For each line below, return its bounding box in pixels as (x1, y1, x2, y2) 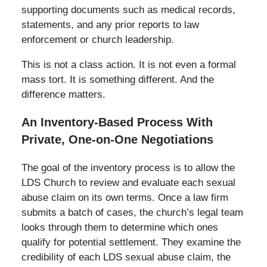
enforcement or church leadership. (21, 33, 174, 45)
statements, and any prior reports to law (21, 18, 199, 30)
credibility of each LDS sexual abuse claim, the (21, 251, 231, 263)
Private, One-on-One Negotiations (21, 132, 213, 146)
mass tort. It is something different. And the (21, 73, 214, 85)
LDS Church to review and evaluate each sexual (21, 176, 235, 188)
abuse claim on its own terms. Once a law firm (21, 191, 228, 203)
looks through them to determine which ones (21, 221, 218, 233)
